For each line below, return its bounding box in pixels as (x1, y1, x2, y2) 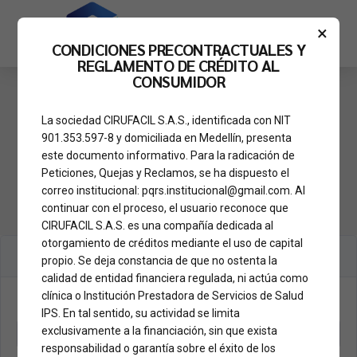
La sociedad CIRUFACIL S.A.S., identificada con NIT (41, 114, 292, 127)
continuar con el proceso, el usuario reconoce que (41, 202, 289, 215)
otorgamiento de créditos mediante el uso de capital (41, 237, 304, 250)
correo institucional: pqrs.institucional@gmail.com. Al (41, 184, 306, 198)
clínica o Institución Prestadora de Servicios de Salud (41, 289, 304, 303)
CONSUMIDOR (131, 71, 225, 92)
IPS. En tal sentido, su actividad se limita (41, 307, 241, 320)
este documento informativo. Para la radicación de (41, 149, 296, 163)
